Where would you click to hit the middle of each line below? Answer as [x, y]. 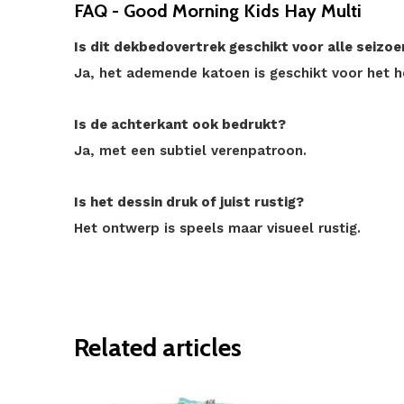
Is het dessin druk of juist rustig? [189, 202]
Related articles [158, 347]
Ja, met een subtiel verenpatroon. [190, 151]
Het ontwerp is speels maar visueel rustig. [217, 228]
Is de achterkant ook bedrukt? [180, 124]
